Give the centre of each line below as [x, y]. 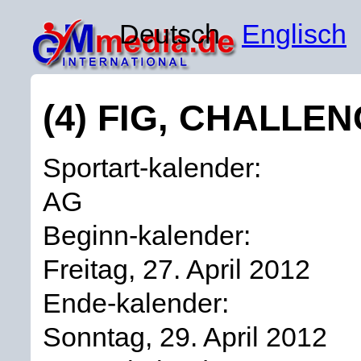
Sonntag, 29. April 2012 [185, 336]
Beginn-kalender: [150, 235]
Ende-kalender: [139, 303]
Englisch [294, 34]
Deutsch [180, 34]
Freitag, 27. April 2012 [176, 269]
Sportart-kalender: [156, 167]
